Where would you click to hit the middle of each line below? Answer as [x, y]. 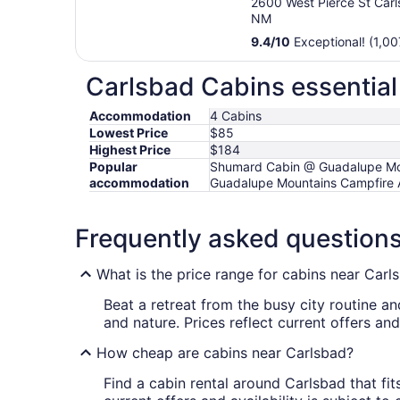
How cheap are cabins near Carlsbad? [225, 353]
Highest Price [130, 150]
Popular [113, 167]
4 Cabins [236, 116]
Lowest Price [129, 133]
